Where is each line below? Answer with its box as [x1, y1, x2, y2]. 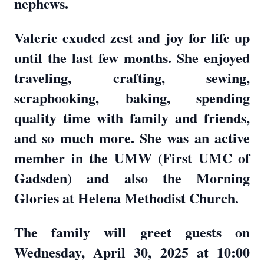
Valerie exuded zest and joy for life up [14, 27, 250, 48]
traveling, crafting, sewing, [14, 67, 250, 88]
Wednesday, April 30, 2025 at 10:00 [14, 242, 250, 262]
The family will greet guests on [14, 222, 250, 242]
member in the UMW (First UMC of [14, 147, 250, 168]
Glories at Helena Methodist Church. [14, 187, 239, 208]
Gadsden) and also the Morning [14, 167, 250, 188]
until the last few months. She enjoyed [14, 47, 250, 68]
